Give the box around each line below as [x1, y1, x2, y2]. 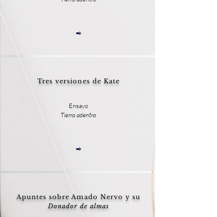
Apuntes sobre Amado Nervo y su [16, 193, 141, 201]
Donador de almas [47, 202, 109, 210]
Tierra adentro [61, 111, 96, 119]
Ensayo [68, 102, 88, 109]
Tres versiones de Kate [37, 77, 120, 85]
